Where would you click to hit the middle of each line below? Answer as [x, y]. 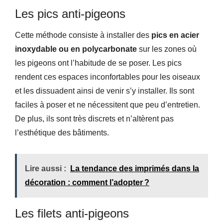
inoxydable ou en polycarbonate [76, 49]
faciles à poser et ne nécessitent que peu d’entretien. [108, 105]
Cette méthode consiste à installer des [83, 35]
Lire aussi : [46, 168]
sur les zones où [167, 49]
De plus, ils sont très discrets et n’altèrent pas [94, 118]
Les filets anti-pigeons [72, 213]
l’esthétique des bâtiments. [62, 132]
